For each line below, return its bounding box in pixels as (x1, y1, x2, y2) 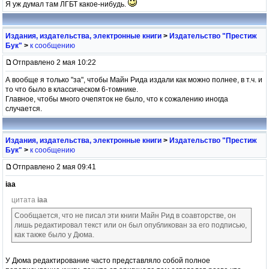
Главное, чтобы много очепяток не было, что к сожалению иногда (5, 94, 228, 103)
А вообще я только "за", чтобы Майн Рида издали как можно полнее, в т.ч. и (5, 75, 262, 84)
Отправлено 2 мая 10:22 (13, 58, 96, 67)
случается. (5, 104, 42, 113)
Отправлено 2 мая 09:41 (13, 162, 96, 171)
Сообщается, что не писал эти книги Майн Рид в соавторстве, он (14, 211, 236, 220)
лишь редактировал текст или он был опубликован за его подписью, (14, 220, 247, 229)
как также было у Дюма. (14, 230, 94, 239)
